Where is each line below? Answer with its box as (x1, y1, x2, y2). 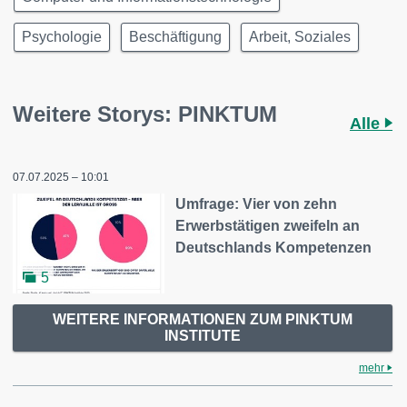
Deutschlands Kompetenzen (175, 240, 372, 256)
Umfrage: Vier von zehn (175, 196, 338, 213)
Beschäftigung (129, 29, 222, 45)
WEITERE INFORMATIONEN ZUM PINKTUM (53, 311, 352, 327)
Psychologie (22, 29, 102, 45)
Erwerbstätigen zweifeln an (175, 218, 361, 234)
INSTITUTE (164, 327, 241, 343)
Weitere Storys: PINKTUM (13, 102, 277, 127)
